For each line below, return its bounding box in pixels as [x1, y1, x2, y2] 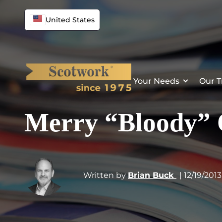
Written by [81, 170, 128, 180]
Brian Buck [128, 170, 176, 180]
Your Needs [133, 76, 179, 86]
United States [46, 15, 95, 24]
